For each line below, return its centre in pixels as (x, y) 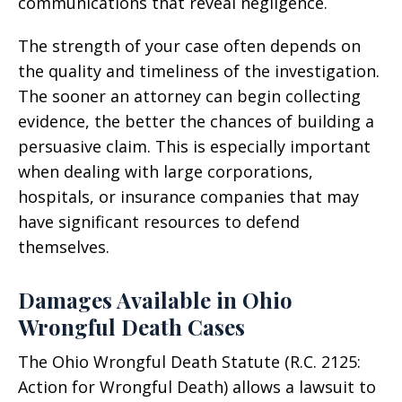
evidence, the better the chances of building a (196, 121)
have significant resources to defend (159, 222)
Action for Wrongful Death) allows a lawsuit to (197, 387)
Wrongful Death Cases (131, 327)
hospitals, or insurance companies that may (188, 197)
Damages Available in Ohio (155, 300)
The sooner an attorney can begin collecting (189, 96)
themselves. (64, 247)
